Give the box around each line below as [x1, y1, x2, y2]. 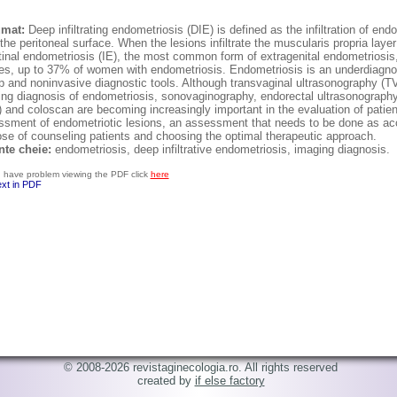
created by [136, 374, 195, 387]
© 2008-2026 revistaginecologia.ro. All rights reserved [64, 361, 338, 374]
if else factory [194, 374, 265, 387]
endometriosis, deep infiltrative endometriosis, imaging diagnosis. [54, 143, 390, 156]
